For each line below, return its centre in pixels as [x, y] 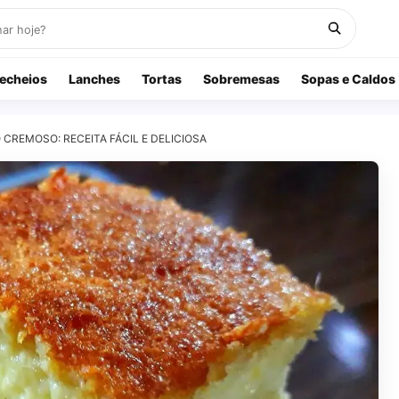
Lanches [94, 79]
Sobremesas [241, 79]
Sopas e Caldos [348, 79]
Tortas [162, 79]
